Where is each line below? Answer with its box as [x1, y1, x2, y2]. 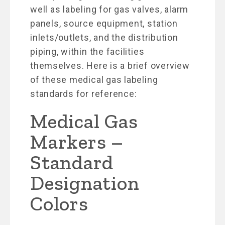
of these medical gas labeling [30, 74, 158, 85]
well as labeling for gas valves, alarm [30, 4, 189, 15]
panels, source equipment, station [30, 18, 178, 29]
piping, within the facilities [30, 46, 145, 57]
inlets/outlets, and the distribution [30, 32, 178, 43]
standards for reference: [30, 88, 137, 99]
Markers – [30, 129, 124, 154]
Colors [30, 191, 88, 215]
